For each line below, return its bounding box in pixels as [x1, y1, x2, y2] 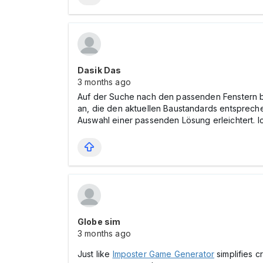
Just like [77, 249, 113, 259]
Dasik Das [77, 65, 122, 75]
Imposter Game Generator [112, 249, 214, 259]
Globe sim [77, 217, 121, 227]
